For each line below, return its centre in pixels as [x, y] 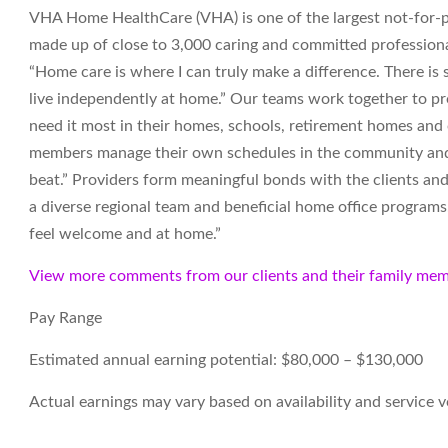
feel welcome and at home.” [127, 234]
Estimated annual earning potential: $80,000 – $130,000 [226, 360]
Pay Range [65, 318]
